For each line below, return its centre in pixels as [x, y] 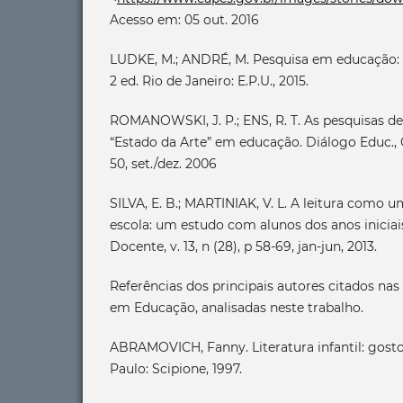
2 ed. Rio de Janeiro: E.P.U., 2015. [209, 81]
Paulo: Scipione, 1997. [176, 369]
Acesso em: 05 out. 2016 [184, 20]
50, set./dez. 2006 [163, 164]
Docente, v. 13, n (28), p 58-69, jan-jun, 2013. [243, 247]
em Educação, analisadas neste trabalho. [237, 308]
